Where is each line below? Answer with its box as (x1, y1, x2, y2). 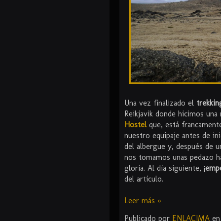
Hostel (124, 120, 147, 130)
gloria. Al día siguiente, (124, 163, 204, 173)
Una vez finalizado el (124, 98, 196, 108)
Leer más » (124, 196, 161, 206)
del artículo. (124, 174, 163, 184)
